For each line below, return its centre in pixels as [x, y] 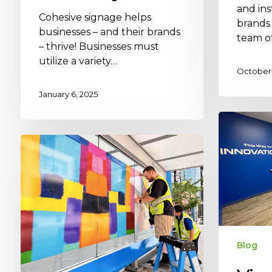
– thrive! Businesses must [99, 46]
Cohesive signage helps [95, 17]
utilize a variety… [78, 61]
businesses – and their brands [109, 32]
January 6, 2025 [68, 94]
